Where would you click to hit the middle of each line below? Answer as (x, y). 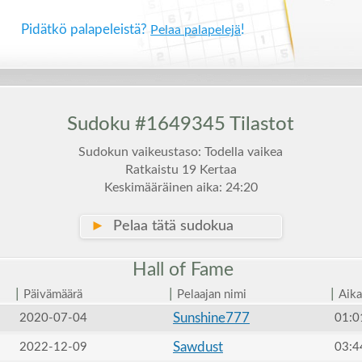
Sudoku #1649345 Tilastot (181, 124)
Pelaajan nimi (211, 295)
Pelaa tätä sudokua (169, 226)
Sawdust (198, 347)
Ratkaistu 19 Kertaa (181, 170)
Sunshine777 (211, 318)
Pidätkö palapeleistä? (86, 29)
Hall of (160, 269)
